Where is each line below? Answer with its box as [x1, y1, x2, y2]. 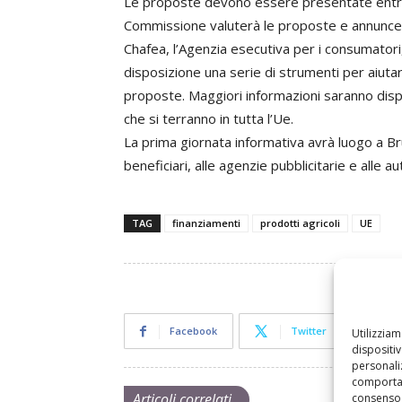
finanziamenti [172, 216, 240, 230]
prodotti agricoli [260, 216, 340, 230]
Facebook [170, 324, 217, 337]
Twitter [291, 324, 327, 337]
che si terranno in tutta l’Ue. [124, 109, 293, 127]
